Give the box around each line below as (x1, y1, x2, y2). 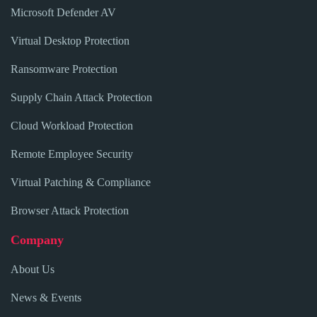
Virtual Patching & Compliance (11, 176, 151, 189)
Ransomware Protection (11, 63, 117, 76)
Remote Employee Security (11, 148, 133, 161)
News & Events (11, 292, 81, 304)
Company (11, 233, 64, 248)
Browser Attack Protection (11, 204, 129, 217)
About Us (11, 263, 54, 276)
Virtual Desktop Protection (11, 35, 129, 47)
